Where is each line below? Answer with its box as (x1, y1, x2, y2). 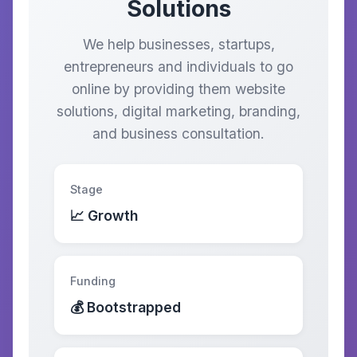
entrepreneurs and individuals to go (64, 58, 293, 75)
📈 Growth (70, 207, 138, 224)
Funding (70, 274, 116, 288)
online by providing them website (72, 80, 285, 97)
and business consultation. (92, 125, 265, 142)
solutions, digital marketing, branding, (57, 103, 300, 120)
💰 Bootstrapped (70, 299, 181, 316)
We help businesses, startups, (82, 36, 275, 53)
